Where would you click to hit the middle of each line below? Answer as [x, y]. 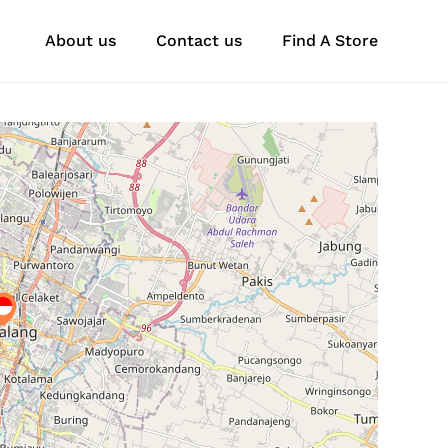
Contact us [199, 40]
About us [80, 40]
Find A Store [330, 40]
